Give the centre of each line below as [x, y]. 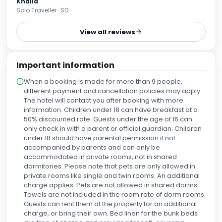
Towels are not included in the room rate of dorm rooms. [115, 194]
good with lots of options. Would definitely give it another [107, 6]
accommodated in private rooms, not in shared [100, 157]
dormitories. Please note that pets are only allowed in [110, 166]
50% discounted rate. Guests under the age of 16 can [108, 119]
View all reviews [108, 32]
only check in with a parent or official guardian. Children [113, 129]
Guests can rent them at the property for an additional [110, 204]
